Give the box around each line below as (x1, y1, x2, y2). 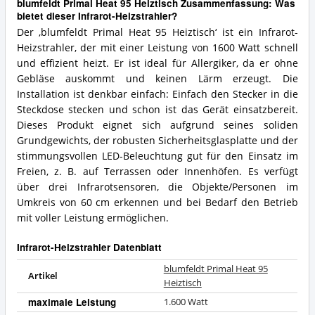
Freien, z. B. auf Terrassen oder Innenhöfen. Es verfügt (16, 165, 298, 179)
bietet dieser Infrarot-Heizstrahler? (16, 9, 177, 23)
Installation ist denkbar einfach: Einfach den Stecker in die (16, 88, 298, 101)
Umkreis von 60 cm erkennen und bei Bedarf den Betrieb (16, 196, 298, 210)
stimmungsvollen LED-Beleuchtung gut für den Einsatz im (16, 150, 298, 163)
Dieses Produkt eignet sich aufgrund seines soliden (16, 119, 298, 132)
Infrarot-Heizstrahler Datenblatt (16, 240, 162, 255)
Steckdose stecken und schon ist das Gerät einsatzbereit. (16, 103, 298, 117)
